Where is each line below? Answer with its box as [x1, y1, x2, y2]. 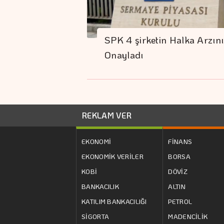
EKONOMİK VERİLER [81, 151, 143, 160]
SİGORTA [81, 211, 109, 220]
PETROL [168, 196, 192, 205]
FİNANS [168, 136, 192, 145]
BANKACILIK [81, 181, 119, 190]
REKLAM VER [82, 109, 131, 120]
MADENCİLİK [168, 211, 208, 220]
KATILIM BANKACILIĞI [81, 196, 147, 205]
